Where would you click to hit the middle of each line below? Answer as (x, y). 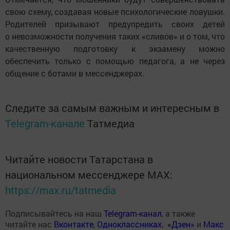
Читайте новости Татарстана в (79, 159)
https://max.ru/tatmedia (61, 190)
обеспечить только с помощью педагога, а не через (115, 61)
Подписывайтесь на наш (54, 214)
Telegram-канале (45, 123)
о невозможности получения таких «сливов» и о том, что (115, 36)
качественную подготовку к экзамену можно (115, 49)
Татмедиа (111, 123)
